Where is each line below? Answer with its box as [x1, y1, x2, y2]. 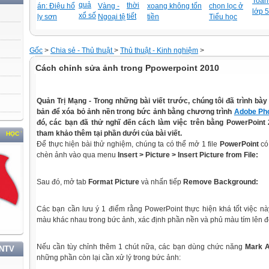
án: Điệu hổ [37, 2, 75, 10]
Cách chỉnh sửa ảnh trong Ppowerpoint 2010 [35, 63, 219, 73]
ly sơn [37, 13, 57, 21]
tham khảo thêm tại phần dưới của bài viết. [37, 129, 182, 138]
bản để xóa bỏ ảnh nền [37, 107, 117, 116]
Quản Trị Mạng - [37, 97, 94, 105]
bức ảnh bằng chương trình [134, 107, 232, 116]
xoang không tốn [147, 2, 202, 10]
